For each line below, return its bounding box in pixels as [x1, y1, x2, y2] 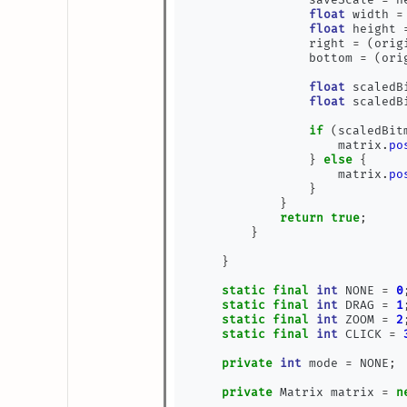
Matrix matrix [273, 385, 382, 400]
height [345, 22, 404, 36]
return [280, 211, 324, 225]
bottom [193, 51, 361, 65]
